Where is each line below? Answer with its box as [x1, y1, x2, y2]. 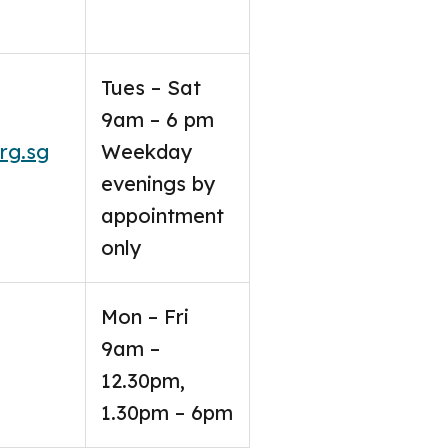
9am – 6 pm [101, 107, 214, 132]
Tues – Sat [101, 75, 201, 100]
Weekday [101, 139, 193, 164]
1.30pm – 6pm [101, 400, 233, 425]
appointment [101, 203, 224, 228]
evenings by [101, 171, 216, 196]
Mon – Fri [101, 304, 189, 329]
